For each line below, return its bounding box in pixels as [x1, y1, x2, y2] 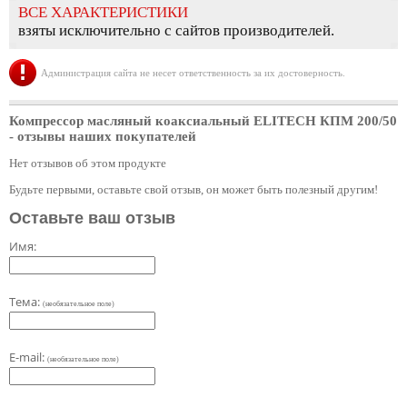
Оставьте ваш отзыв [9, 209, 175, 228]
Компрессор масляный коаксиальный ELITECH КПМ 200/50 [9, 114, 397, 129]
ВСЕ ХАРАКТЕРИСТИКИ [18, 4, 188, 22]
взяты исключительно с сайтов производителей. [18, 22, 334, 40]
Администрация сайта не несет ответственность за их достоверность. [41, 67, 345, 79]
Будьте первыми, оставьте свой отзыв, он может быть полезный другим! [9, 183, 378, 197]
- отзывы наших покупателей [9, 129, 196, 144]
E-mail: [9, 349, 47, 366]
